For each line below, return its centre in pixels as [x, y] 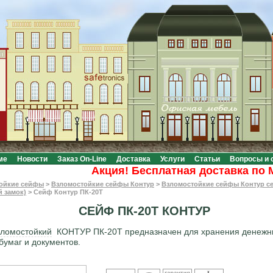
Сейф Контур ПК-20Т [68, 192]
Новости [32, 159]
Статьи [207, 159]
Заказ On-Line [82, 159]
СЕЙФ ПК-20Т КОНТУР [144, 211]
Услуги [172, 159]
